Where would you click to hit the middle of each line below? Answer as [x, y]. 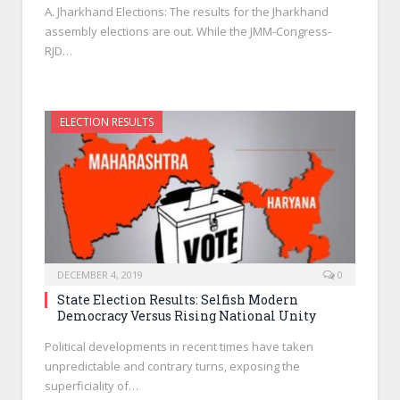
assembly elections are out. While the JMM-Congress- [188, 31]
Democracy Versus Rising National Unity [187, 316]
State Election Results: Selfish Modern [178, 300]
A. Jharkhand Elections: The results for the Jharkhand [187, 11]
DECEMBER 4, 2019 [100, 275]
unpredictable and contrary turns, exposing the [172, 367]
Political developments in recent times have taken [179, 347]
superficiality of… [92, 386]
